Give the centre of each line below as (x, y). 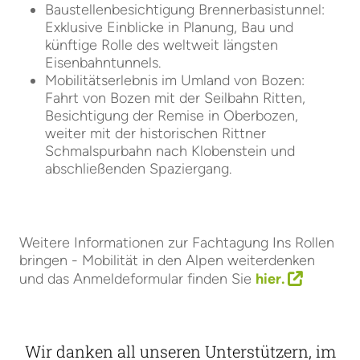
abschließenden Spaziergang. (138, 169)
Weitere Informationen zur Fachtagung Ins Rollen (177, 243)
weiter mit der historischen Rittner (155, 133)
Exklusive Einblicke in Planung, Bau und (169, 27)
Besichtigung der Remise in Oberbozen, (172, 116)
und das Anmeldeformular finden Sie (137, 279)
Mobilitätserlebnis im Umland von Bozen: (175, 80)
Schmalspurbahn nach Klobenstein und (170, 151)
